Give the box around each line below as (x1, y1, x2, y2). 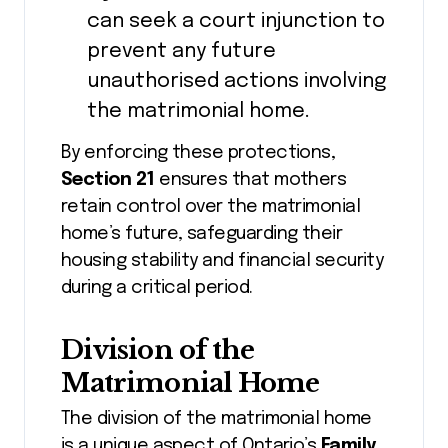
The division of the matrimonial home (61, 410, 372, 429)
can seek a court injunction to (86, 10, 385, 32)
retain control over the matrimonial (61, 197, 361, 216)
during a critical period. (61, 278, 253, 297)
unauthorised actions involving (86, 70, 387, 92)
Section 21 (61, 170, 155, 189)
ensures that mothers (154, 170, 347, 189)
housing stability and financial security (61, 251, 384, 270)
